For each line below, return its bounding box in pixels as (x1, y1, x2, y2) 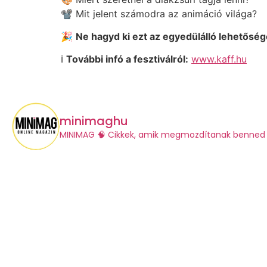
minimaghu (60, 112, 128, 129)
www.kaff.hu (191, 53, 247, 66)
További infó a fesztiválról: (66, 53, 188, 66)
